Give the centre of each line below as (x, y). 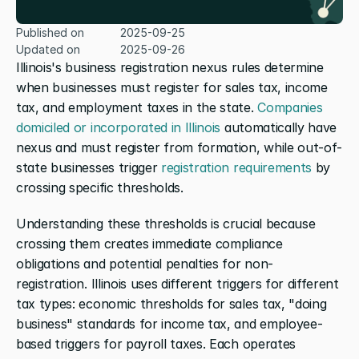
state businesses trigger (89, 167)
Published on (50, 32)
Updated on (48, 49)
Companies (290, 107)
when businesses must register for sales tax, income (172, 87)
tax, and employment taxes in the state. (137, 107)
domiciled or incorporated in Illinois (119, 127)
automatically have (279, 127)
